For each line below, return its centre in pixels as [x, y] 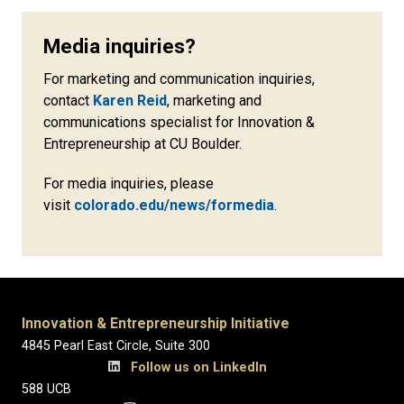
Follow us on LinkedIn [198, 367]
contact [68, 100]
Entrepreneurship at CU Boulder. [142, 143]
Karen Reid [130, 100]
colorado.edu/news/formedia [174, 205]
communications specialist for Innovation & [179, 122]
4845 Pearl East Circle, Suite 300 [188, 345]
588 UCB [187, 389]
